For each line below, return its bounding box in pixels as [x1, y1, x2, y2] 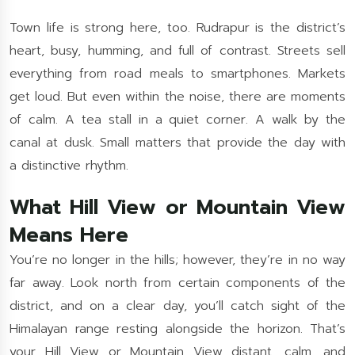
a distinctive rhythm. [10, 156, 128, 175]
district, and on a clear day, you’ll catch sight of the [10, 296, 345, 315]
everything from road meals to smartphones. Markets [10, 64, 345, 83]
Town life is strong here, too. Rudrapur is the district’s [10, 18, 345, 37]
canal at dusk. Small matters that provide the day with [10, 133, 345, 152]
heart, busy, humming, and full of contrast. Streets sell [10, 41, 345, 60]
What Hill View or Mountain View [10, 192, 345, 223]
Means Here [10, 219, 128, 250]
